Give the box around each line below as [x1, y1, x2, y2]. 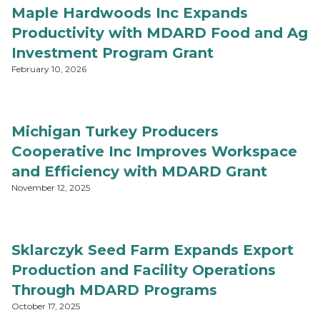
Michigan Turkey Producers [11, 123, 219, 140]
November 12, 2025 [11, 182, 90, 193]
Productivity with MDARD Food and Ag [11, 24, 308, 41]
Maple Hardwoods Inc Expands [11, 4, 248, 21]
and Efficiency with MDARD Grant [11, 163, 267, 180]
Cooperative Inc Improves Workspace [11, 143, 297, 160]
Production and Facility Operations [11, 261, 276, 279]
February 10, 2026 [11, 64, 86, 74]
